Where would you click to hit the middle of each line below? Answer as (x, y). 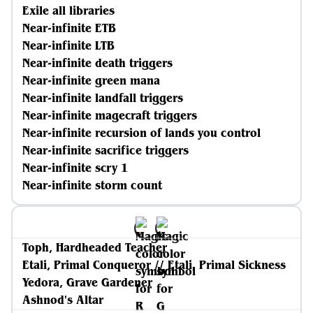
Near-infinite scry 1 (75, 168)
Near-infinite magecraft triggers (110, 115)
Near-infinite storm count (92, 185)
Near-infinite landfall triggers (103, 98)
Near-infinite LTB (68, 45)
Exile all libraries (68, 10)
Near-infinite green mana (91, 80)
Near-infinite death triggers (97, 63)
